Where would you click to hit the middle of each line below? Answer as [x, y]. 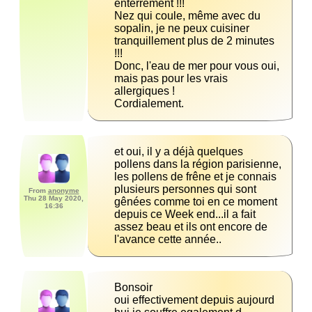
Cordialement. [149, 104]
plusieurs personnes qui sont [185, 189]
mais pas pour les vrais [171, 79]
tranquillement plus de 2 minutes [194, 41]
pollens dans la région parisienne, [198, 164]
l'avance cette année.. [168, 240]
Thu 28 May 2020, [54, 198]
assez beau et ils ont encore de [191, 227]
